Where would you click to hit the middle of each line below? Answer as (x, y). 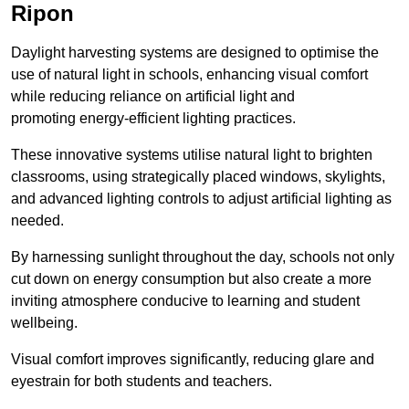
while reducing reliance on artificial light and (153, 97)
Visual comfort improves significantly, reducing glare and (193, 360)
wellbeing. (44, 323)
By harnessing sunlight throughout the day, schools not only (203, 257)
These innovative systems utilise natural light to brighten (192, 155)
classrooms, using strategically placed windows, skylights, (198, 177)
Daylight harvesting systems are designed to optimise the (195, 53)
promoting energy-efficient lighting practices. (153, 119)
